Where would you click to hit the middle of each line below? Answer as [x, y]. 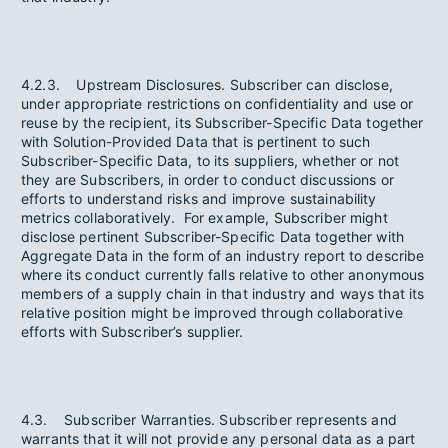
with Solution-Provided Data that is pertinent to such [196, 141]
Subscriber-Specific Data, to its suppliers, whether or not [210, 160]
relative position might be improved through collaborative [212, 312]
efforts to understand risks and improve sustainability [199, 198]
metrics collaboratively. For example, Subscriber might [204, 217]
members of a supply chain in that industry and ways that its [223, 293]
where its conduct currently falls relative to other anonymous [223, 274]
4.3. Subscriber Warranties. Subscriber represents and [209, 419]
